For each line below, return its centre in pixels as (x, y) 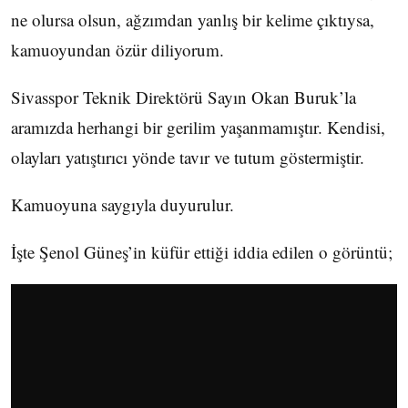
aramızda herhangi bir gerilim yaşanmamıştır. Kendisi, (198, 127)
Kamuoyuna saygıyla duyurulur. (122, 204)
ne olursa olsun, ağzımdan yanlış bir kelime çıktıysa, (193, 20)
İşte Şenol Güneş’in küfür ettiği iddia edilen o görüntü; (202, 252)
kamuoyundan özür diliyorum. (117, 50)
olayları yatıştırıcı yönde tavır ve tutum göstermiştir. (188, 157)
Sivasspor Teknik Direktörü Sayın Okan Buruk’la (184, 97)
